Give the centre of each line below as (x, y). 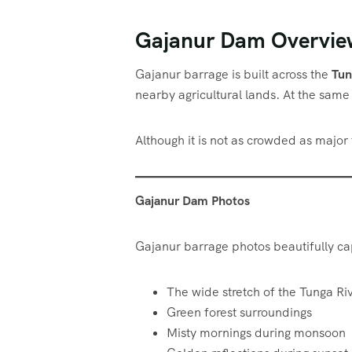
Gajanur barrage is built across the (233, 74)
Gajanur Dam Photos (192, 200)
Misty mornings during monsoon (256, 332)
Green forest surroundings (239, 312)
